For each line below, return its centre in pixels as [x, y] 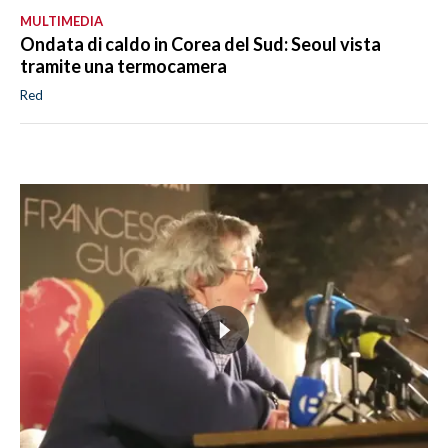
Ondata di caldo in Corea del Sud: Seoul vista [200, 44]
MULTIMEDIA [61, 21]
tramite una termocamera [123, 66]
